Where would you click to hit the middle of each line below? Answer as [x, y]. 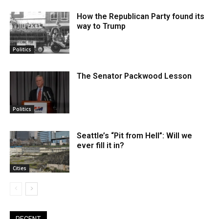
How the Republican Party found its [141, 17]
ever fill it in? [101, 145]
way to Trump [101, 26]
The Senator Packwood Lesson [134, 76]
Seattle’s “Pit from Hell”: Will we [135, 135]
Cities [20, 168]
